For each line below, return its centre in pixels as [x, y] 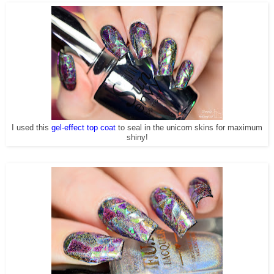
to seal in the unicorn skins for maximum [189, 128]
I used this [31, 128]
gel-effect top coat [83, 128]
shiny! [137, 137]
